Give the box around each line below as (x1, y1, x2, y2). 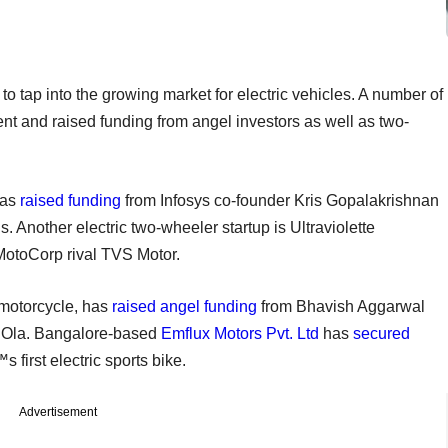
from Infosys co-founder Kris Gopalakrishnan (121, 191, 439, 209)
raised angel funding (112, 297, 257, 315)
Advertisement (19, 404, 97, 419)
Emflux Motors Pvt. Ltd (161, 324, 319, 342)
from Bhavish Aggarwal (257, 297, 425, 315)
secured (353, 324, 410, 342)
